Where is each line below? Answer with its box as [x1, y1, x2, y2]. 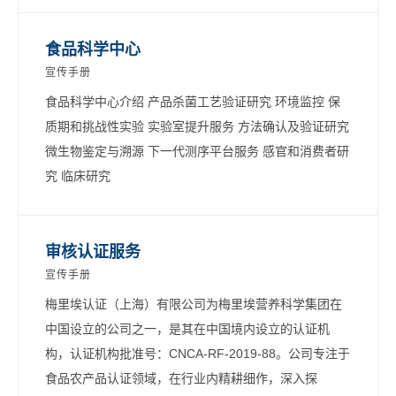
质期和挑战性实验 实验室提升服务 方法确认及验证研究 [45, 118, 349, 133]
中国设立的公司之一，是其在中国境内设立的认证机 [45, 321, 330, 336]
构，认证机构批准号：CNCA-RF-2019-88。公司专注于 [45, 346, 350, 361]
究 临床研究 [45, 168, 110, 183]
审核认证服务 [45, 242, 141, 261]
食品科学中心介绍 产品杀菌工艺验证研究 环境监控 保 [45, 94, 340, 109]
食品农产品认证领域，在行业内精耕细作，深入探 [45, 370, 317, 385]
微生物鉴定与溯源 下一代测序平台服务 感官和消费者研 [45, 143, 349, 158]
